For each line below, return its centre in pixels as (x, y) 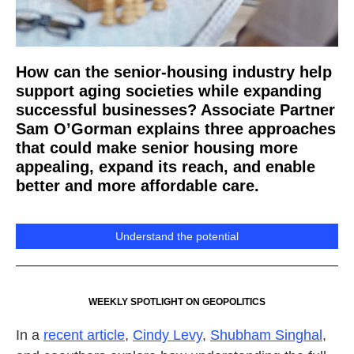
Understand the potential (177, 236)
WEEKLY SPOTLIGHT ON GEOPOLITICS (177, 302)
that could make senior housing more (157, 148)
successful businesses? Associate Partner (175, 110)
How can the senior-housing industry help (174, 72)
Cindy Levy (168, 335)
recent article (84, 335)
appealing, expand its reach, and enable (166, 167)
